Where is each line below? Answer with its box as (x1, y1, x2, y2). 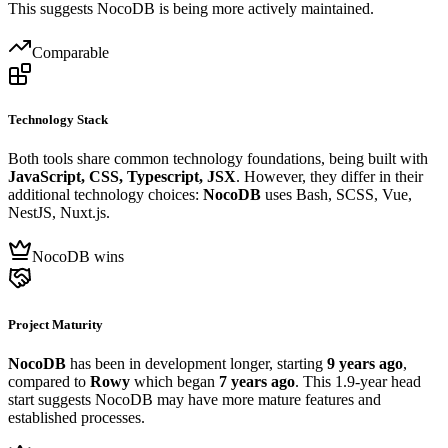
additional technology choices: (8, 186, 203, 204)
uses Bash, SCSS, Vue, (261, 186, 412, 204)
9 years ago (327, 354, 403, 372)
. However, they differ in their (236, 168, 423, 186)
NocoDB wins (32, 248, 124, 266)
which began (130, 372, 219, 390)
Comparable (32, 44, 109, 62)
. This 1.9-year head (295, 372, 421, 390)
